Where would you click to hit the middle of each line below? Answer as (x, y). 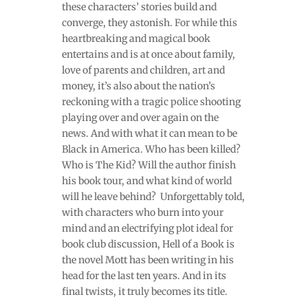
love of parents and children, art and (143, 70)
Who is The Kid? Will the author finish (148, 165)
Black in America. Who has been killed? (151, 150)
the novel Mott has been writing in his (147, 260)
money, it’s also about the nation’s (138, 86)
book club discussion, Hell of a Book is (148, 244)
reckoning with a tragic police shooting (151, 102)
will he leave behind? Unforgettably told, (153, 197)
